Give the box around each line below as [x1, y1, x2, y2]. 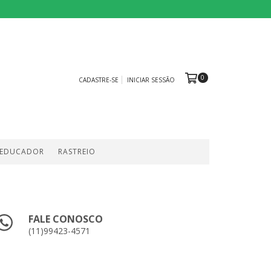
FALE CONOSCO [28, 212, 103, 226]
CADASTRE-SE [78, 76, 119, 85]
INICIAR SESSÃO [126, 76, 175, 85]
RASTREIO [57, 146, 96, 157]
